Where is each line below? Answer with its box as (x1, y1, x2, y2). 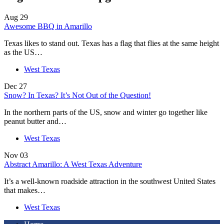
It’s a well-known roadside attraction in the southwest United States (4, 176, 215, 185)
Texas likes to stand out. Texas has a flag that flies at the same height (4, 38, 219, 47)
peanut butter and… (4, 116, 66, 125)
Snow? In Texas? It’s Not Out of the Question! (4, 90, 151, 99)
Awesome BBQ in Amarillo (4, 21, 92, 30)
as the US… (4, 47, 42, 56)
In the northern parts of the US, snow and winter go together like (4, 107, 207, 116)
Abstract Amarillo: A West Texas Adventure (4, 159, 142, 168)
